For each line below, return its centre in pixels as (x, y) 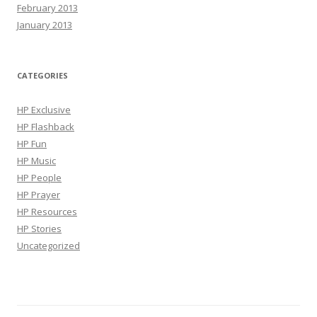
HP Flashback (46, 127)
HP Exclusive (44, 110)
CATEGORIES (42, 75)
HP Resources (47, 212)
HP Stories (39, 229)
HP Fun (32, 144)
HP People (39, 178)
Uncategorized (48, 246)
